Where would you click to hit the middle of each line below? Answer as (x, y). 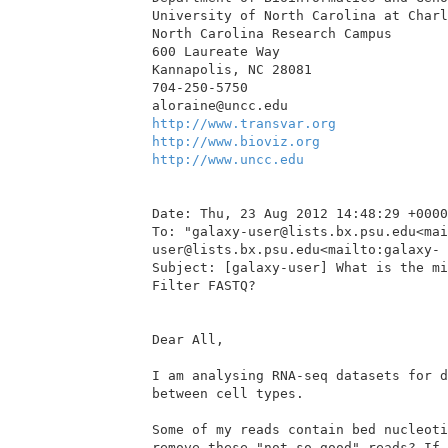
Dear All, (188, 339)
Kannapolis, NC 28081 (232, 69)
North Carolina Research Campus (272, 33)
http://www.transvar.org (244, 123)
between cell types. (228, 393)
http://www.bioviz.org (236, 141)
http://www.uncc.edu (228, 159)
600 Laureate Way (216, 51)
